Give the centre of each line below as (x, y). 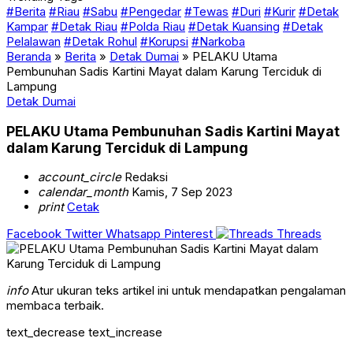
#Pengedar (151, 11)
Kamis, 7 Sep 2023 (180, 192)
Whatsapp (133, 234)
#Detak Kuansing (234, 26)
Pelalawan (33, 41)
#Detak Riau (84, 26)
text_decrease (46, 333)
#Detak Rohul (100, 41)
